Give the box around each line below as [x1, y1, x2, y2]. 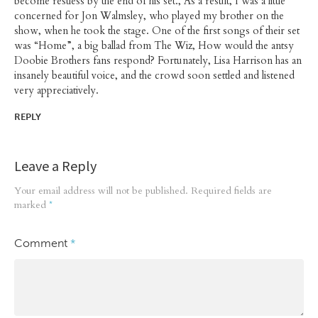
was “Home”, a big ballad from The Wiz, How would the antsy [14, 39, 294, 53]
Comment [14, 236, 70, 250]
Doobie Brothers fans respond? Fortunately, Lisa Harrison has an [14, 54, 302, 68]
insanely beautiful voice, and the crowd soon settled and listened [14, 69, 295, 83]
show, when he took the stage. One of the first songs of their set [14, 24, 300, 38]
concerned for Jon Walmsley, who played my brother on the [14, 9, 284, 23]
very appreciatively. [14, 84, 99, 98]
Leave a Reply [14, 156, 97, 175]
